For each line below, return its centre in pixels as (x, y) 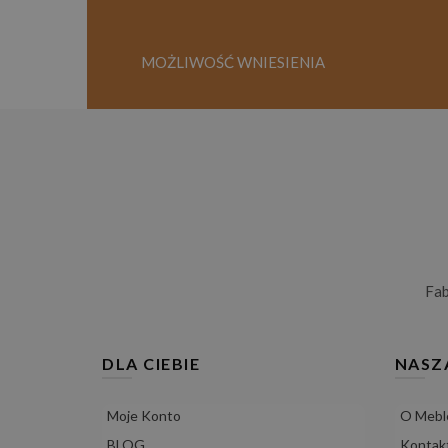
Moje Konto (144, 415)
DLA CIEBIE (151, 363)
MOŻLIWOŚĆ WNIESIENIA (233, 61)
